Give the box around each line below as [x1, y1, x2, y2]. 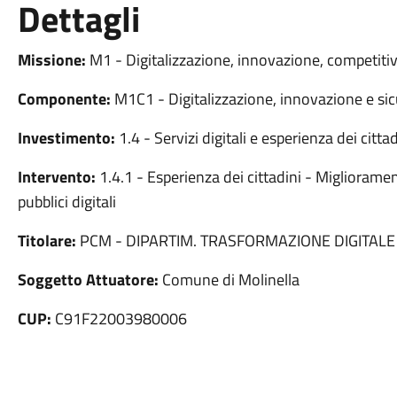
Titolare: [17, 229, 76, 253]
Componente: [17, 87, 111, 111]
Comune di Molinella [158, 268, 300, 292]
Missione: [17, 48, 86, 72]
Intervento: [17, 165, 96, 189]
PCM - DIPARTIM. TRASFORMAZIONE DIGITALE [75, 229, 395, 253]
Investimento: [17, 126, 115, 150]
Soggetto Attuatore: [17, 268, 159, 292]
